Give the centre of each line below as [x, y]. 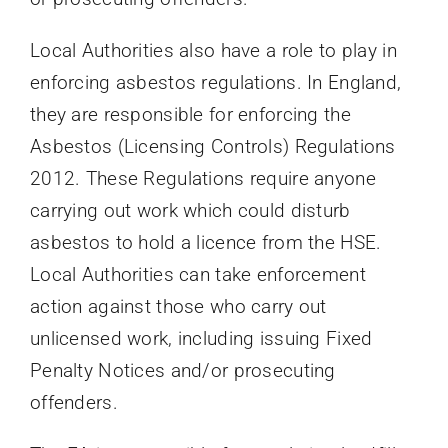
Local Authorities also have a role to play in [213, 50]
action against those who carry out [178, 306]
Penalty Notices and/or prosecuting [182, 370]
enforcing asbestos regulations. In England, [215, 82]
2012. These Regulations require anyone [202, 178]
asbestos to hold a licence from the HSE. [205, 242]
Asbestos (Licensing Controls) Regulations [212, 146]
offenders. [73, 402]
